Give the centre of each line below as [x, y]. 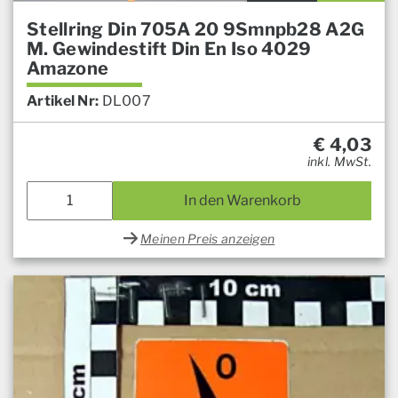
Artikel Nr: [63, 100]
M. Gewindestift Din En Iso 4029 [169, 48]
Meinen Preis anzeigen [208, 238]
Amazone [68, 68]
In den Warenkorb [242, 200]
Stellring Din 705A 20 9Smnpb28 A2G [196, 29]
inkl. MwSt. [339, 161]
